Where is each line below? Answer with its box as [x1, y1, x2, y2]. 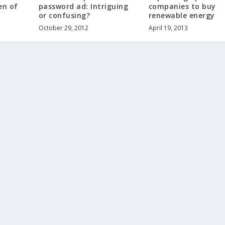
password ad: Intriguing [38, 2, 129, 12]
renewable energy [148, 11, 215, 21]
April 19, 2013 [148, 24, 188, 33]
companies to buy [148, 2, 216, 12]
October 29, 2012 [38, 24, 88, 33]
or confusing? [38, 11, 90, 21]
